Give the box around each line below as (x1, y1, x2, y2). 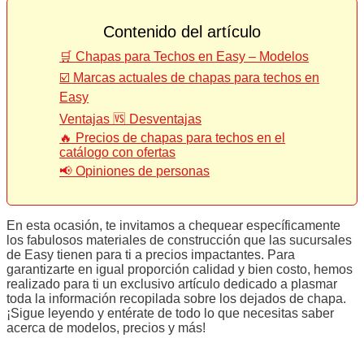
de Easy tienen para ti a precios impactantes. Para (6, 247, 295, 262)
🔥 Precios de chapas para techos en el (59, 130, 286, 145)
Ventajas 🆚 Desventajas (59, 111, 202, 126)
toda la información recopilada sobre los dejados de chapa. (6, 291, 346, 305)
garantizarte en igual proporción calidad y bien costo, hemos (6, 262, 353, 276)
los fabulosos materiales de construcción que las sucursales (6, 232, 352, 247)
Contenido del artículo (103, 23, 261, 41)
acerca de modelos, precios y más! (6, 320, 206, 335)
